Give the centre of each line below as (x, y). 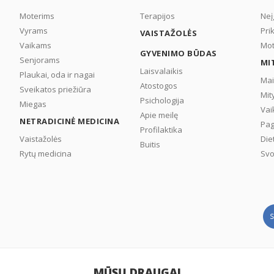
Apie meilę (159, 115)
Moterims (37, 16)
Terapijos (157, 16)
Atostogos (158, 85)
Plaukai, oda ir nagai (57, 74)
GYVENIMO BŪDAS (178, 53)
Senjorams (40, 60)
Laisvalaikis (161, 71)
